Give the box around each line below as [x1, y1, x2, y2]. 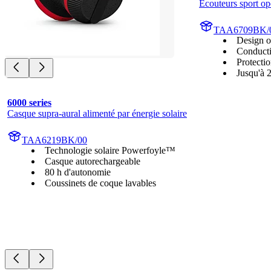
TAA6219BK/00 [22, 134, 87, 145]
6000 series [7, 97, 51, 108]
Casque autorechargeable [45, 155, 140, 166]
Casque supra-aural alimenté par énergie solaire [7, 108, 187, 119]
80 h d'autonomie [45, 166, 111, 177]
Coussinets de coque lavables [45, 177, 156, 188]
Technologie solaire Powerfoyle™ [45, 145, 175, 155]
